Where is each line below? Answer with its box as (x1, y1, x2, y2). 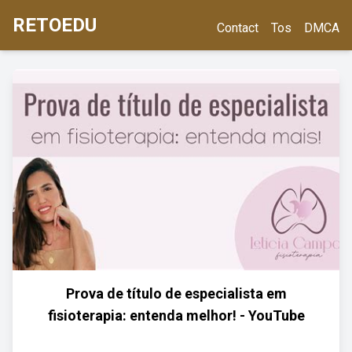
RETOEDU (13, 14, 97, 36)
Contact (217, 20, 258, 35)
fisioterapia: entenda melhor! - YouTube (47, 307, 305, 324)
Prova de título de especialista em (65, 285, 287, 302)
